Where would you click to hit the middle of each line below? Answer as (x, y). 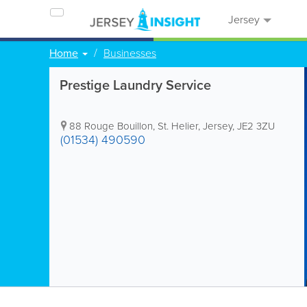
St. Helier (178, 126)
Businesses (130, 53)
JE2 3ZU (256, 126)
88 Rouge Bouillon (111, 126)
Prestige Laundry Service (135, 85)
